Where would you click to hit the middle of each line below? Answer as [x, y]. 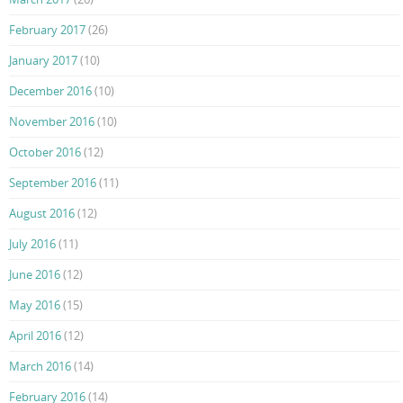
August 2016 [42, 214]
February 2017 [47, 30]
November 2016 [52, 122]
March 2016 [40, 367]
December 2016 [50, 91]
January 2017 [43, 61]
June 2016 [35, 275]
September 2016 [53, 183]
